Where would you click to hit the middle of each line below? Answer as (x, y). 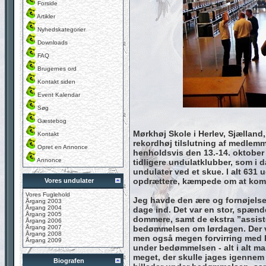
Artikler (46, 16)
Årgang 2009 (44, 240)
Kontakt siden (56, 82)
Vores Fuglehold (48, 194)
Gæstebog (52, 121)
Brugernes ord (57, 69)
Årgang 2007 (44, 227)
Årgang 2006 (44, 221)
